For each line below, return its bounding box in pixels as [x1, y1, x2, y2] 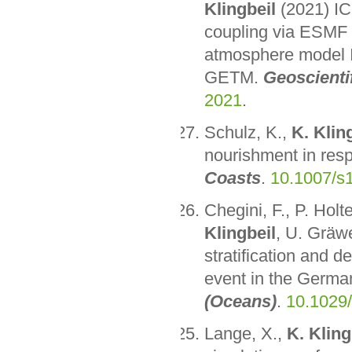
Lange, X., [203, 323, 287, 343]
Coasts [203, 168, 261, 189]
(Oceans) [203, 291, 277, 311]
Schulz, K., [203, 123, 291, 143]
